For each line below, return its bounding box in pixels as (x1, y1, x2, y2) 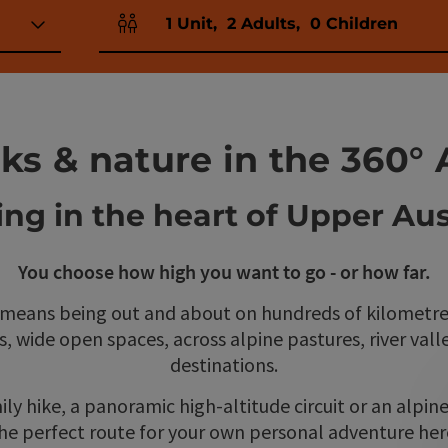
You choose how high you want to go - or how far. (17, 259, 431, 284)
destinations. (170, 352, 278, 377)
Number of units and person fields (107, 23, 340, 44)
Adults (240, 14, 296, 33)
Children (325, 14, 398, 33)
